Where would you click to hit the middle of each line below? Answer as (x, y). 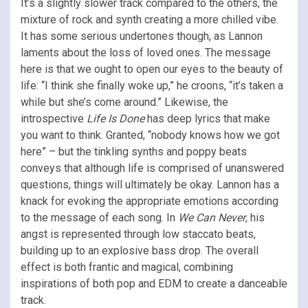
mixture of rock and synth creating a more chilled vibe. (150, 19)
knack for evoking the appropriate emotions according (150, 201)
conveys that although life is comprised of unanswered (152, 168)
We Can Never (212, 217)
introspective (54, 118)
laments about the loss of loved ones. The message (146, 52)
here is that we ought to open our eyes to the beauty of (152, 69)
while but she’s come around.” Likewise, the (124, 102)
